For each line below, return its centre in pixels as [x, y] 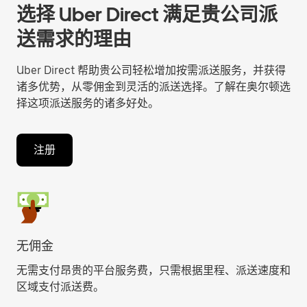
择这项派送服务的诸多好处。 [88, 103]
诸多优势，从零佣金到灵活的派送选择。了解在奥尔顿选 [153, 87]
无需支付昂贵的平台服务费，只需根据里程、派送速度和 [153, 270]
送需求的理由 [74, 39]
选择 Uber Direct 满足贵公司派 [147, 14]
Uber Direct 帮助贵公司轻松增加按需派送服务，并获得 [151, 70]
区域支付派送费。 [60, 287]
